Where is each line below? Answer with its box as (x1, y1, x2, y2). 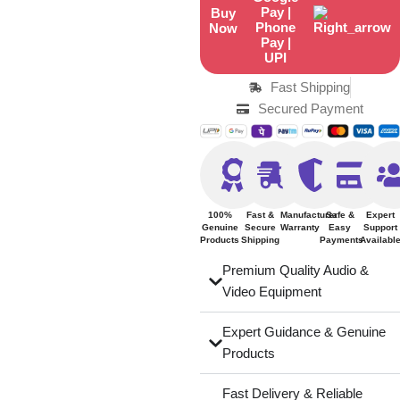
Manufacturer (279, 210, 337, 220)
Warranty (279, 222, 320, 232)
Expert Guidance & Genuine (221, 324, 386, 339)
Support (362, 222, 397, 232)
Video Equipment (221, 284, 321, 299)
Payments (320, 235, 364, 245)
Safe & (325, 210, 354, 220)
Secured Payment (258, 101, 364, 116)
